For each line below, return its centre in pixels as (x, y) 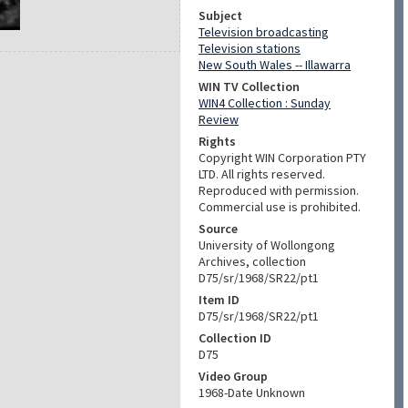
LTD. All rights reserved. (262, 174)
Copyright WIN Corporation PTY (282, 158)
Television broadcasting (264, 32)
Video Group (233, 376)
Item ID (219, 300)
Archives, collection (252, 261)
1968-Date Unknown (252, 393)
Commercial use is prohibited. (280, 207)
